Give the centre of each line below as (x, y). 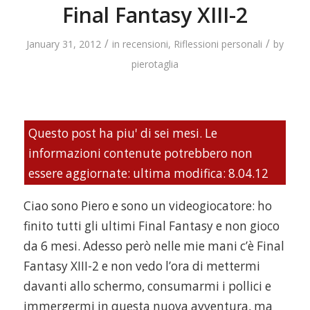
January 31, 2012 (63, 44)
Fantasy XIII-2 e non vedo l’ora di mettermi (142, 266)
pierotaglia (155, 64)
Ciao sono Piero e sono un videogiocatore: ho (147, 206)
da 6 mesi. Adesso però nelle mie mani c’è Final (154, 246)
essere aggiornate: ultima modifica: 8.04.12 (148, 173)
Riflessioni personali (218, 44)
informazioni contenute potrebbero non (140, 153)
